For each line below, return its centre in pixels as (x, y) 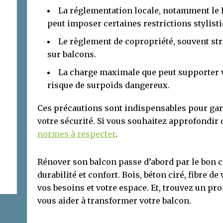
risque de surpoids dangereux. (109, 85)
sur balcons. (72, 54)
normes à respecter (76, 134)
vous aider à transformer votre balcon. (114, 200)
